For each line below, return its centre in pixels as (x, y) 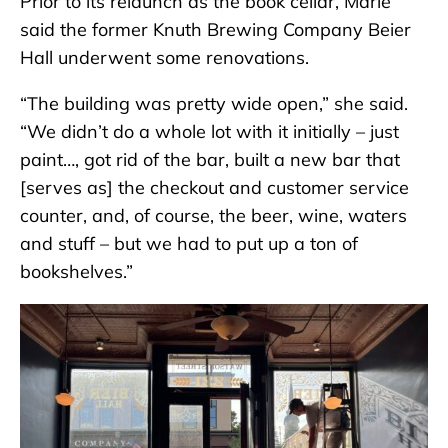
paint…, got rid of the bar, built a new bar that (210, 160)
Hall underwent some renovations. (164, 58)
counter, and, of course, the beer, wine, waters (213, 216)
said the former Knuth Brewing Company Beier (215, 30)
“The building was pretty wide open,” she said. (214, 104)
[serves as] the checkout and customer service (214, 188)
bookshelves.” (76, 272)
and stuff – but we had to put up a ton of (189, 244)
